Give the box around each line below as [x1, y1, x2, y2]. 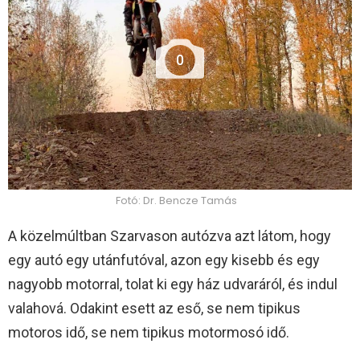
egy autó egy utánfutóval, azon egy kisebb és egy [8, 252, 320, 269]
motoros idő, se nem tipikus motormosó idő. [8, 324, 289, 342]
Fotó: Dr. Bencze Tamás [115, 193, 237, 209]
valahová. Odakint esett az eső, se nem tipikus [8, 300, 301, 317]
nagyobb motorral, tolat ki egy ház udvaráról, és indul [8, 276, 337, 293]
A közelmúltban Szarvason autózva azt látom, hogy [8, 227, 331, 245]
